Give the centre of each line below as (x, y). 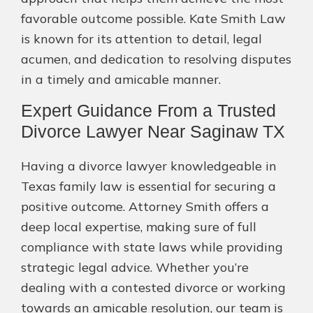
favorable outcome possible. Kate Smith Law (153, 19)
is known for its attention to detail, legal (141, 39)
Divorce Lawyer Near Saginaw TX (153, 132)
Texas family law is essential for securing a (148, 187)
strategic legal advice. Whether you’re (135, 268)
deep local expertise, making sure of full (139, 227)
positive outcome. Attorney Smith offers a (145, 207)
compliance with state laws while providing (152, 247)
